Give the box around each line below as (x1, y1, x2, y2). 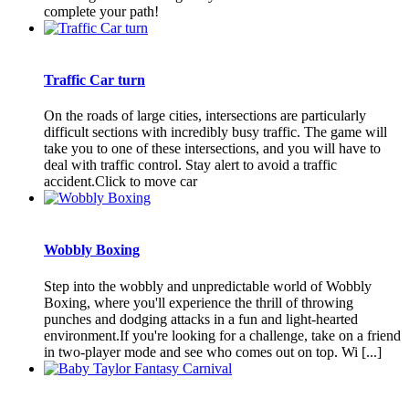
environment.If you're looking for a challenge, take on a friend (44, 327, 401, 343)
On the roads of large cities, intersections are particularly (44, 108, 366, 124)
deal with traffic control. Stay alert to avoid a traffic (44, 157, 337, 173)
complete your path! (44, 3, 159, 19)
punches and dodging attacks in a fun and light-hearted (44, 310, 358, 327)
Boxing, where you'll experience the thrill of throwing (44, 294, 353, 310)
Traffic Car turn (44, 71, 145, 88)
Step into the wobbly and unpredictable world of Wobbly (44, 278, 372, 294)
